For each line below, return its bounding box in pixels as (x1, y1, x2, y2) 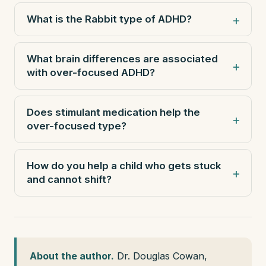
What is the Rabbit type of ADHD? (27, 13, 192, 25)
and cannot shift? (27, 173, 112, 185)
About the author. (30, 250, 114, 262)
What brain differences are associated (27, 53, 218, 65)
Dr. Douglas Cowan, (114, 250, 207, 262)
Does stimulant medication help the (27, 106, 200, 118)
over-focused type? (27, 120, 126, 132)
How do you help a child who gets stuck (27, 160, 221, 172)
